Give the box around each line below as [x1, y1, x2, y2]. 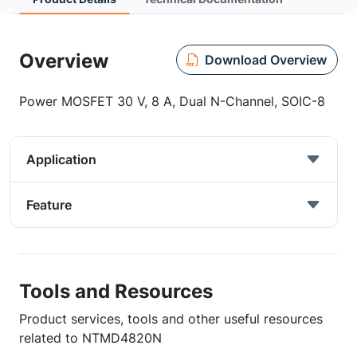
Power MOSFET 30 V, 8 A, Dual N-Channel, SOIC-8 [19, 93, 325, 109]
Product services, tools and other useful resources [19, 311, 323, 327]
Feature [26, 197, 72, 213]
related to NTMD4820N [19, 330, 162, 346]
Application [26, 151, 96, 167]
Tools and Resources [19, 279, 213, 303]
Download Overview [204, 51, 327, 68]
